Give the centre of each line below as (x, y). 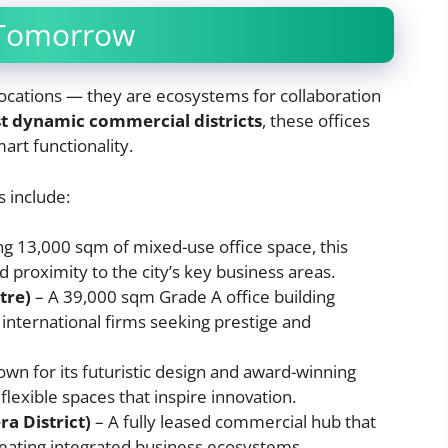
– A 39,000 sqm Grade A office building (183, 297)
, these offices (316, 121)
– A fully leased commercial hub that (233, 422)
